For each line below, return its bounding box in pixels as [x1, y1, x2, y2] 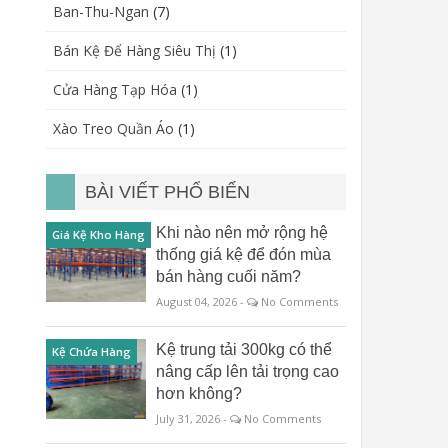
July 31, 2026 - [156, 411, 230, 426]
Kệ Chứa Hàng [52, 344, 131, 359]
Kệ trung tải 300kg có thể [156, 341, 332, 358]
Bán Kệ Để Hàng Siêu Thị [53, 41, 216, 60]
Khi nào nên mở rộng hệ [156, 224, 328, 241]
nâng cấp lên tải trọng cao [156, 363, 339, 380]
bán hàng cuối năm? [156, 268, 301, 285]
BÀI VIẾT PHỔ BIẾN [85, 182, 250, 202]
